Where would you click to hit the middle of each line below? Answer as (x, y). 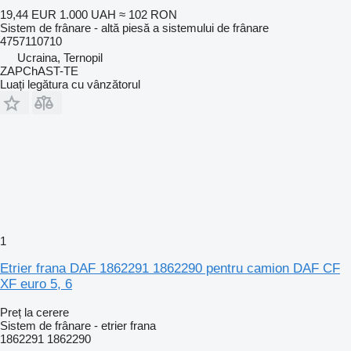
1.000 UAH (88, 14)
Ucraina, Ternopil (60, 57)
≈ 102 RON (148, 14)
